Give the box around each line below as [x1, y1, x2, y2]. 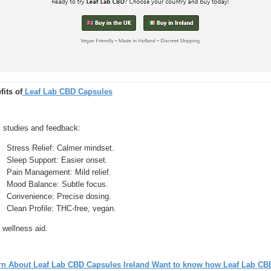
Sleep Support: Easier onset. [6, 155, 108, 165]
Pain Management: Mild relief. [6, 168, 111, 177]
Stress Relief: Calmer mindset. [6, 143, 114, 152]
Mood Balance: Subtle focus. [6, 180, 108, 189]
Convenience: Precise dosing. [6, 192, 111, 201]
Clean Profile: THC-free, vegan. [6, 204, 116, 213]
